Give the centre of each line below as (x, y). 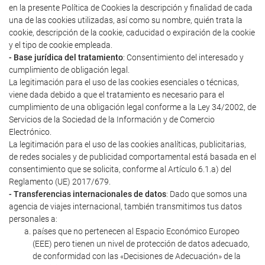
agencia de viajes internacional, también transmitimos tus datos (125, 206)
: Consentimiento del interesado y (183, 57)
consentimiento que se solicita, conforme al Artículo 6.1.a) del (120, 169)
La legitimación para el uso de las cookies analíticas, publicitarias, (127, 144)
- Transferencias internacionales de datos (88, 194)
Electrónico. (30, 132)
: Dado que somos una (207, 194)
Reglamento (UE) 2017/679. (60, 182)
